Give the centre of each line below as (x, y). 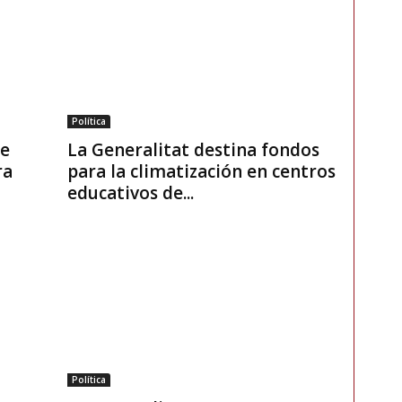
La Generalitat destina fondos (193, 150)
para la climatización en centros (201, 172)
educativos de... (130, 193)
